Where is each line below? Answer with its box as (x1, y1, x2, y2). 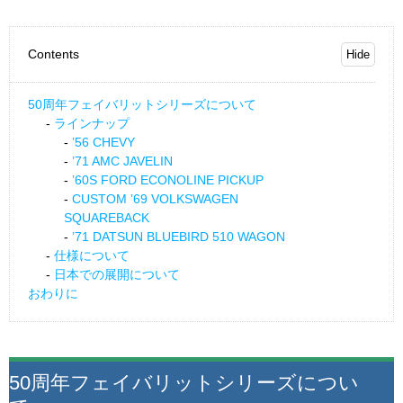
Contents (28, 47, 79, 62)
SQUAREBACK (64, 210, 149, 226)
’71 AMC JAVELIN (72, 154, 173, 169)
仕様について (54, 248, 130, 264)
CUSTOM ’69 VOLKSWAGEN (72, 192, 238, 207)
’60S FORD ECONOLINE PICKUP (72, 173, 264, 188)
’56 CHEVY (72, 135, 135, 150)
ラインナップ (54, 116, 130, 131)
